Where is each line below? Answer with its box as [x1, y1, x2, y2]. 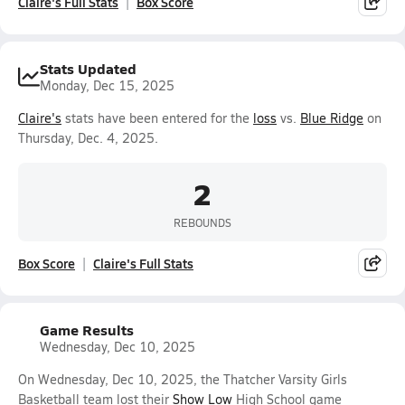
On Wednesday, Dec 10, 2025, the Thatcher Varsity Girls [18, 371, 347, 388]
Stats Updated [40, 58, 137, 79]
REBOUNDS [174, 214, 231, 230]
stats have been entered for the [61, 109, 253, 127]
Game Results [40, 319, 134, 340]
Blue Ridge [300, 109, 363, 127]
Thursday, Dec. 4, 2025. [18, 129, 158, 146]
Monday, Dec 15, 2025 [40, 77, 174, 94]
